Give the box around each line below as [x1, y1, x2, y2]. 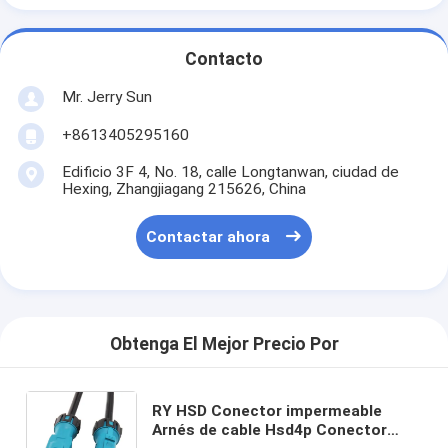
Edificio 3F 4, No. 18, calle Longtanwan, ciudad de [61, 162, 399, 181]
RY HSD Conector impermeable [152, 401, 383, 420]
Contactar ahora [146, 228, 271, 247]
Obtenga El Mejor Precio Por [109, 334, 339, 355]
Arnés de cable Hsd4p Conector [152, 420, 388, 439]
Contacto [185, 49, 263, 70]
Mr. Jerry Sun [61, 87, 152, 106]
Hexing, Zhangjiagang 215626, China [61, 179, 306, 198]
